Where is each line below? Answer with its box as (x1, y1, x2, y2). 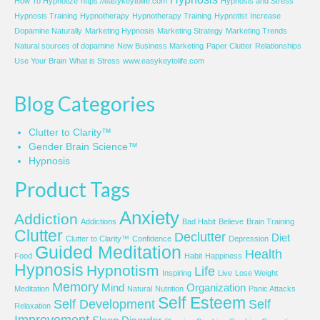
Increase (250, 11, 281, 20)
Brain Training (246, 216, 294, 226)
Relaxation (14, 301, 51, 310)
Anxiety (119, 206, 179, 229)
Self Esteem (158, 293, 246, 312)
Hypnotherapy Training (132, 11, 211, 20)
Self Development (54, 296, 155, 311)
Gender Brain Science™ (29, 140, 138, 152)
